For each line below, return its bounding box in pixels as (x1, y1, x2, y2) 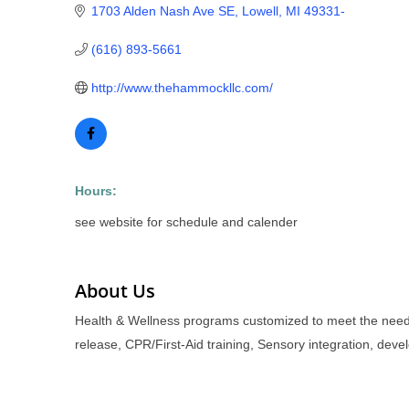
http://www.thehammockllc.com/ (90, 80, 273, 95)
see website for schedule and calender (75, 215, 298, 229)
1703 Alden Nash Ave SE (90, 4, 235, 18)
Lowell (241, 4, 278, 18)
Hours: (75, 184, 117, 198)
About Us (75, 278, 155, 303)
